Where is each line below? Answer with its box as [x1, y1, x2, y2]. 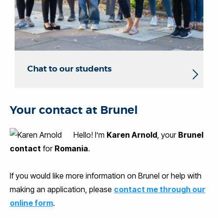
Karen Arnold [107, 130, 157, 140]
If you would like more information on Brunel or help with [10, 171, 201, 181]
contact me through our [114, 184, 205, 194]
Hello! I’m [73, 130, 107, 140]
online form [10, 198, 53, 208]
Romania [54, 144, 88, 153]
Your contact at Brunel [10, 103, 138, 117]
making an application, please [10, 184, 114, 194]
